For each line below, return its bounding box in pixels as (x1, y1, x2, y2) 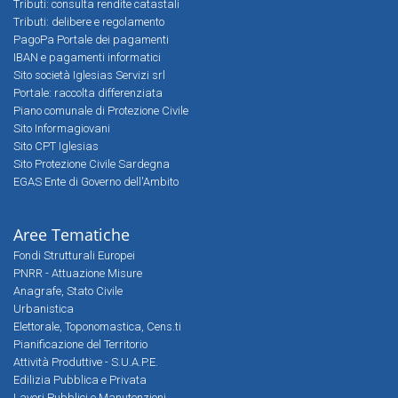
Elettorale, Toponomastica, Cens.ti (13, 320, 181, 333)
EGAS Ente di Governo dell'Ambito (13, 175, 179, 188)
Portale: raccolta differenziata (13, 86, 163, 99)
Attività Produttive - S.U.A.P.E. (13, 355, 158, 369)
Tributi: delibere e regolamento (13, 15, 164, 28)
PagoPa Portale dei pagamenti (13, 33, 169, 46)
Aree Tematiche (13, 224, 130, 245)
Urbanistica (13, 302, 74, 315)
